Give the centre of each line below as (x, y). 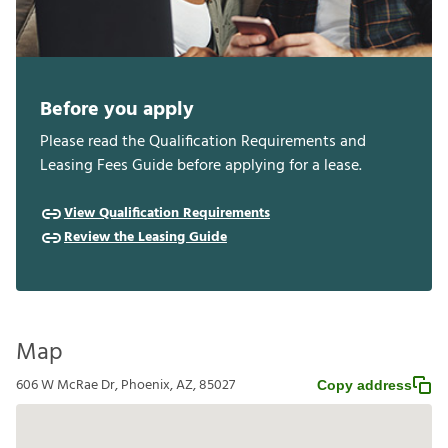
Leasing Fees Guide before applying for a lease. (201, 165)
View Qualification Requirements (167, 213)
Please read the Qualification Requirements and (203, 141)
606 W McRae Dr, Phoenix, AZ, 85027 (125, 385)
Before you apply (117, 109)
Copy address (364, 384)
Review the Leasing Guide (145, 237)
